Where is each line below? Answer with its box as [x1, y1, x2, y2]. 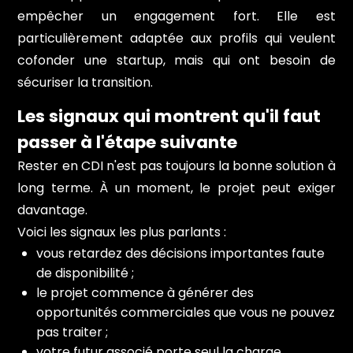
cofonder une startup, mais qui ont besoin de [17, 50, 336, 69]
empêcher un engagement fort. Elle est [17, 6, 336, 25]
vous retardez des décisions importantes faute [36, 243, 325, 262]
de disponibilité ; [36, 263, 135, 282]
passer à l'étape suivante [17, 129, 238, 154]
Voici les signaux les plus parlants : [17, 222, 227, 241]
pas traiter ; [36, 322, 109, 341]
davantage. [17, 200, 88, 219]
